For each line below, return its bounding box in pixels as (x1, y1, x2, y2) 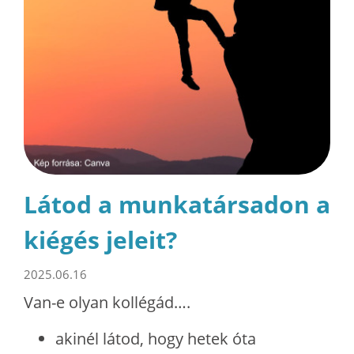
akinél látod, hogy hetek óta (55, 327, 256, 349)
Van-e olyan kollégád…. (24, 291, 194, 313)
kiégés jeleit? (24, 223, 177, 256)
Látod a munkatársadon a (24, 187, 330, 220)
